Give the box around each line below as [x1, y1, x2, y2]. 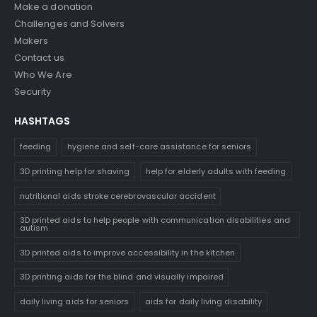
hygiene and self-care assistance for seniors [67, 141, 252, 153]
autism [19, 222, 48, 234]
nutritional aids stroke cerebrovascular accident [19, 190, 216, 202]
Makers [14, 33, 49, 47]
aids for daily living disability [144, 296, 263, 307]
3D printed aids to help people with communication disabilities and [19, 214, 290, 226]
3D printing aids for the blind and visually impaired [19, 271, 224, 283]
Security [14, 84, 52, 98]
